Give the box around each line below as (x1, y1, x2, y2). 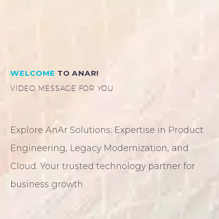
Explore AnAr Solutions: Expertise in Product (10, 124, 203, 135)
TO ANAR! (55, 68, 99, 78)
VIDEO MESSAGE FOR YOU (10, 83, 114, 92)
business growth (10, 178, 83, 189)
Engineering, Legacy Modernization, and (10, 142, 189, 153)
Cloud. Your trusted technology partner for (10, 160, 195, 171)
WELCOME (10, 68, 55, 78)
